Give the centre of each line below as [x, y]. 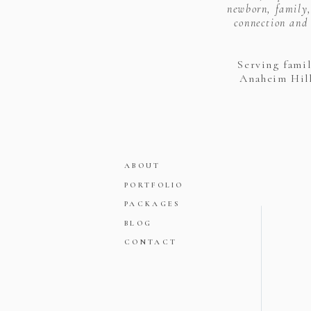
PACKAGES [153, 204]
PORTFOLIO [154, 185]
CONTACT [151, 242]
